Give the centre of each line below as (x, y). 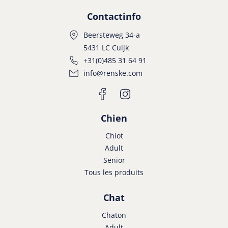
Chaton (114, 215)
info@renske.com (113, 73)
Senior (114, 160)
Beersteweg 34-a (112, 35)
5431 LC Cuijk (106, 47)
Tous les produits (114, 173)
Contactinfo (114, 17)
